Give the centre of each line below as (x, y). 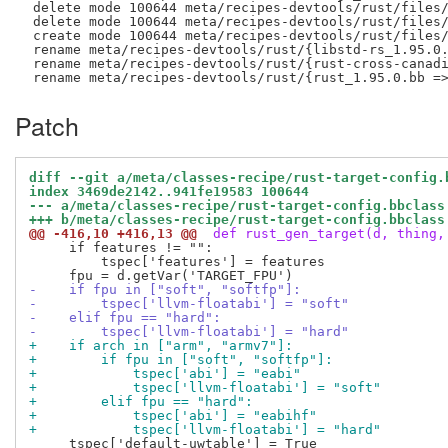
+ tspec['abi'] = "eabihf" (173, 416)
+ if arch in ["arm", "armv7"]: (161, 346)
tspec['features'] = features (177, 262)
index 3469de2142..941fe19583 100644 (169, 192)
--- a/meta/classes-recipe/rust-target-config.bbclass (237, 206)
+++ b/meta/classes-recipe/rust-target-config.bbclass (237, 220)
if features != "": (121, 248)
